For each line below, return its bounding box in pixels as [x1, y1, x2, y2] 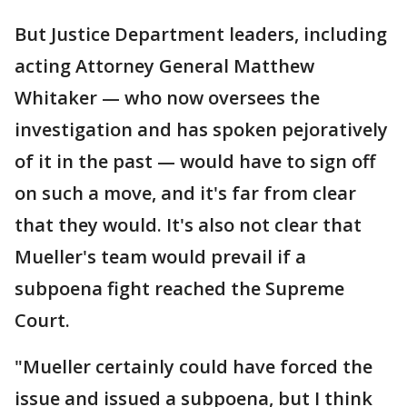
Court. [15, 308, 70, 333]
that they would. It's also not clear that [15, 213, 362, 237]
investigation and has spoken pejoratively [15, 117, 388, 142]
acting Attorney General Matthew [15, 54, 314, 78]
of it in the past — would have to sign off [15, 149, 375, 174]
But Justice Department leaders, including [15, 22, 387, 46]
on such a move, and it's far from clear [15, 181, 356, 205]
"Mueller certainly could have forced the [15, 354, 372, 379]
